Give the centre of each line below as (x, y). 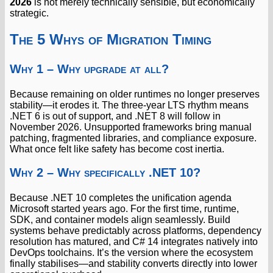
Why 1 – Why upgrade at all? (89, 69)
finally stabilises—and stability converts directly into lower (133, 264)
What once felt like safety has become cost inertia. (117, 149)
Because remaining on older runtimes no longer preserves (135, 94)
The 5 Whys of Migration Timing (111, 40)
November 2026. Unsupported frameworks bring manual (131, 127)
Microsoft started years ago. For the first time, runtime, (124, 209)
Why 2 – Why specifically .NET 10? (105, 172)
